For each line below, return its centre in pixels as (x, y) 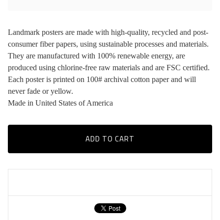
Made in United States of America (60, 103)
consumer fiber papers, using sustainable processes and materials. (108, 44)
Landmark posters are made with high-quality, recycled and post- (108, 32)
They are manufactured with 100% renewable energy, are (96, 56)
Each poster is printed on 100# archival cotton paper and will (102, 79)
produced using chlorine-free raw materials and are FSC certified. (109, 68)
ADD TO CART (110, 139)
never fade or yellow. (41, 91)
